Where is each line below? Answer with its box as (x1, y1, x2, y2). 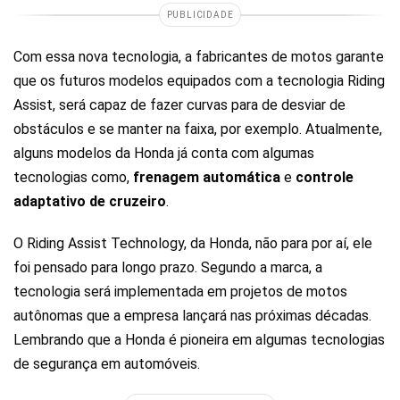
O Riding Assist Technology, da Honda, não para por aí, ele (13, 235, 372, 253)
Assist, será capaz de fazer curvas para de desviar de (13, 96, 346, 114)
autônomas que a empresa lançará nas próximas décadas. (13, 307, 371, 325)
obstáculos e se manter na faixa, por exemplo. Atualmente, (13, 121, 382, 138)
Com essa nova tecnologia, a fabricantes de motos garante (13, 48, 384, 66)
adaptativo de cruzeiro (13, 193, 166, 211)
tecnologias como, (13, 169, 133, 187)
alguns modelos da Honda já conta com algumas (13, 145, 314, 162)
